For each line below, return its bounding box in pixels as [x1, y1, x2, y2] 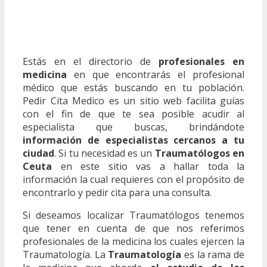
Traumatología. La [23, 247, 108, 261]
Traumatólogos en [154, 146, 245, 160]
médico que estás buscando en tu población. [23, 80, 244, 94]
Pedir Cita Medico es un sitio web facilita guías [23, 94, 244, 107]
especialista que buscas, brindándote [23, 120, 244, 133]
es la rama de [181, 247, 245, 261]
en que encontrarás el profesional [67, 67, 244, 81]
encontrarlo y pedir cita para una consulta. [23, 185, 212, 199]
